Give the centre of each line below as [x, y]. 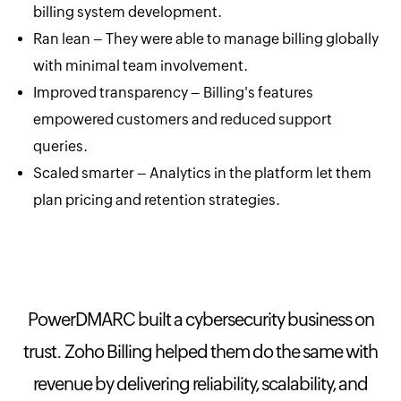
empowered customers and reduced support [183, 120]
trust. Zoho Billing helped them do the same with [200, 352]
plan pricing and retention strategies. [157, 200]
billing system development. [128, 13]
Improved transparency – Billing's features [174, 93]
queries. [61, 147]
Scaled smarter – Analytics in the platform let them [203, 174]
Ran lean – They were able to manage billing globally [206, 39]
